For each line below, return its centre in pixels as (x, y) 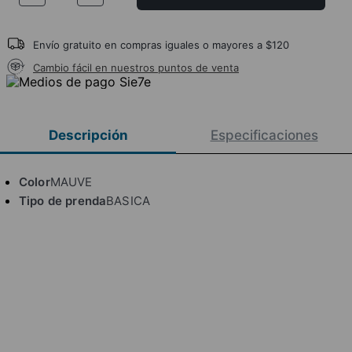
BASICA (128, 200)
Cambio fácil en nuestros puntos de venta (136, 67)
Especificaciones (264, 136)
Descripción (88, 136)
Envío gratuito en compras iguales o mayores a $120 (161, 44)
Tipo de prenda (63, 200)
